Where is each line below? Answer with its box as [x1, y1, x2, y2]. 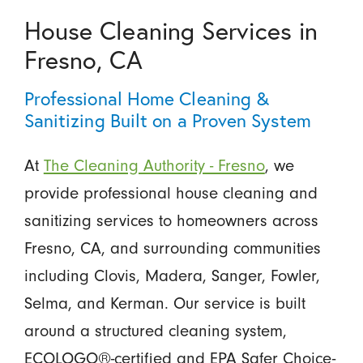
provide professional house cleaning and [23, 182, 318, 203]
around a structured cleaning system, [23, 320, 287, 340]
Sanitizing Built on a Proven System [23, 107, 311, 132]
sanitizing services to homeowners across [23, 210, 318, 230]
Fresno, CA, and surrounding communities [23, 237, 321, 258]
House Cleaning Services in [23, 13, 318, 46]
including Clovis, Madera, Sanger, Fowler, [23, 265, 320, 285]
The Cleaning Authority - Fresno [43, 155, 265, 175]
